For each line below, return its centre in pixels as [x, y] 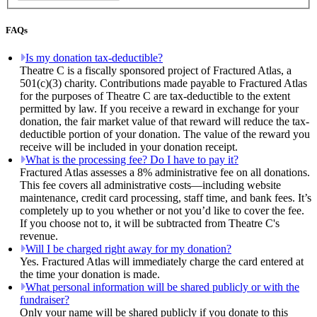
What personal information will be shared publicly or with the [162, 287]
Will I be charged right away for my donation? [128, 249]
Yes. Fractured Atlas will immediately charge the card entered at [162, 262]
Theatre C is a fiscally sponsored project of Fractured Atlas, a [156, 71]
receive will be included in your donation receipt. [129, 147]
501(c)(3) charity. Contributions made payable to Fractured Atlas [163, 83]
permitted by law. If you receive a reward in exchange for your [159, 109]
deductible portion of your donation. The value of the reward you [165, 134]
